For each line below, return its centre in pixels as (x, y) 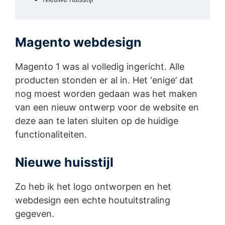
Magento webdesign (78, 42)
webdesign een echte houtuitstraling (93, 200)
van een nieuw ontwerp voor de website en (107, 107)
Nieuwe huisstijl (64, 162)
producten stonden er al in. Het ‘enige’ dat (104, 80)
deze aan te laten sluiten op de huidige (97, 121)
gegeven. (35, 214)
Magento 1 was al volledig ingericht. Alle (100, 67)
